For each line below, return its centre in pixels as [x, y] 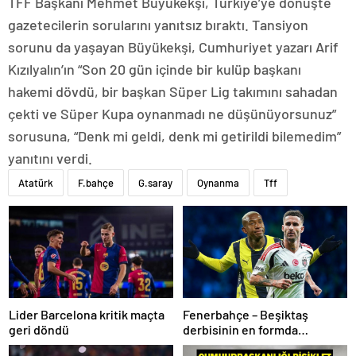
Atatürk [36, 183]
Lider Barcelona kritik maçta [87, 315]
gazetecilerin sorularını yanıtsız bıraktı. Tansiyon [158, 25]
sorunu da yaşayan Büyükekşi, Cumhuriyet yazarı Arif [173, 47]
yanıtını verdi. [52, 158]
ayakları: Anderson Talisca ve [264, 345]
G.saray [155, 183]
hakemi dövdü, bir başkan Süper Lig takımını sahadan [173, 91]
